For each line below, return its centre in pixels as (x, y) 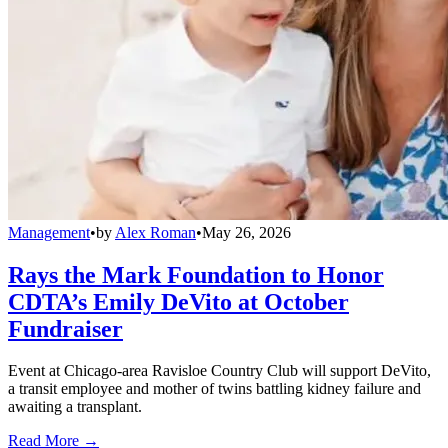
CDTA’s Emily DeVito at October (178, 301)
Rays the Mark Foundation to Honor (196, 274)
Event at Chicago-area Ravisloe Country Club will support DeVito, (219, 371)
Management (49, 232)
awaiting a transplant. (75, 407)
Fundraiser (65, 328)
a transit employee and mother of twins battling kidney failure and (214, 389)
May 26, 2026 (246, 232)
